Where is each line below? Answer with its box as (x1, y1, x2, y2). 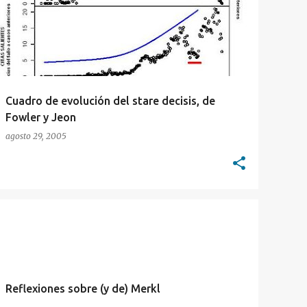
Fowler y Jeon (5, 111, 76, 123)
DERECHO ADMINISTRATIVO (11, 219, 111, 228)
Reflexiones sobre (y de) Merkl (5, 282, 160, 295)
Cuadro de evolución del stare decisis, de (5, 95, 215, 107)
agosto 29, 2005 (5, 131, 66, 141)
